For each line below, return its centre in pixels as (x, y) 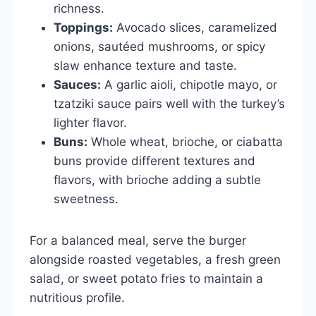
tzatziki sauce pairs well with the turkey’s (169, 103)
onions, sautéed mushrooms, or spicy (159, 46)
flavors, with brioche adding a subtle (157, 180)
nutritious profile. (77, 297)
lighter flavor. (90, 122)
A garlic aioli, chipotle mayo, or (189, 84)
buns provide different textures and (154, 160)
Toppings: (83, 27)
